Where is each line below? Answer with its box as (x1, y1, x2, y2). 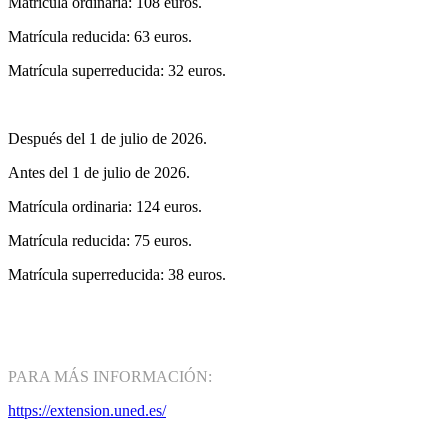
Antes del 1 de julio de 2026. (8, 164, 190, 182)
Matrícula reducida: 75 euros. (8, 232, 192, 250)
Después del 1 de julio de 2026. (8, 130, 207, 148)
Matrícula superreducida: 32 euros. (8, 62, 226, 80)
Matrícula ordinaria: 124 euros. (8, 198, 202, 216)
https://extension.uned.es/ (8, 402, 166, 420)
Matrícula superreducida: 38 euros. (8, 266, 226, 284)
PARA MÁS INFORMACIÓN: (8, 368, 212, 386)
